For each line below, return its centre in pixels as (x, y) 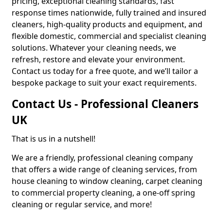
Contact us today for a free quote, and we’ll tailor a (105, 71)
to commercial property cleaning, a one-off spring (103, 193)
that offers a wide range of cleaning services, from (104, 169)
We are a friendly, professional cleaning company (102, 158)
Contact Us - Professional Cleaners (105, 104)
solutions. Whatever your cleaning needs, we (94, 48)
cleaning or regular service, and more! (82, 204)
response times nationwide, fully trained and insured (109, 13)
